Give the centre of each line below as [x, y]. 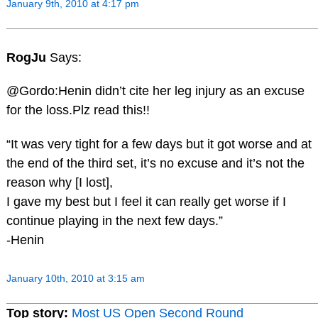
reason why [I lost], [59, 183]
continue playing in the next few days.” [114, 221]
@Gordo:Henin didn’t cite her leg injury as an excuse [155, 91]
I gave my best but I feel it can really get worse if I [146, 202]
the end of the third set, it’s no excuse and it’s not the [155, 164]
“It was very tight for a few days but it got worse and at [159, 144]
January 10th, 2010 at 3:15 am [75, 279]
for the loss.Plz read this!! [78, 110]
